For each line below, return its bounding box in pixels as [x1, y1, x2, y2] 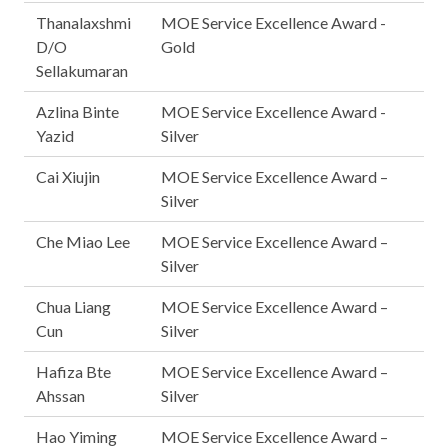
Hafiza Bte [36, 362, 111, 381]
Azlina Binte [36, 102, 119, 121]
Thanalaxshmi [36, 13, 131, 32]
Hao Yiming [36, 427, 117, 446]
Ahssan [36, 386, 85, 405]
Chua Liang [36, 297, 111, 316]
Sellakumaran [36, 61, 128, 80]
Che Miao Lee [36, 232, 130, 251]
